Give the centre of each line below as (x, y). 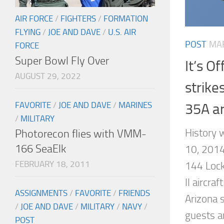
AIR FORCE (34, 19)
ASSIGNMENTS (41, 193)
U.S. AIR (122, 32)
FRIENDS (134, 193)
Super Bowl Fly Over (62, 61)
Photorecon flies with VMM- (81, 134)
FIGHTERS (78, 19)
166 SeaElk (40, 149)
